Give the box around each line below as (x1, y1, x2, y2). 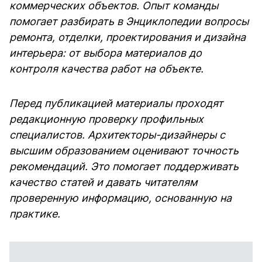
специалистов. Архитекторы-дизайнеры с (9, 128, 225, 141)
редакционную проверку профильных (9, 112, 204, 125)
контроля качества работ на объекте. (9, 62, 204, 75)
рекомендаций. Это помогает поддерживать (9, 160, 239, 173)
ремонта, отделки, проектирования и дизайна (9, 30, 246, 43)
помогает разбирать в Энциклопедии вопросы (9, 15, 249, 27)
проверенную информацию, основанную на (9, 191, 232, 204)
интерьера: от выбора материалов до (9, 46, 202, 59)
